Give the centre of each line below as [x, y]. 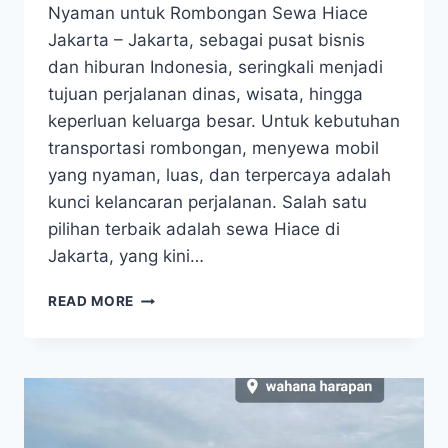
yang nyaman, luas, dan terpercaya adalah [219, 175]
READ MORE [91, 301]
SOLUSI [162, 360]
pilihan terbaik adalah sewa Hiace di [194, 229]
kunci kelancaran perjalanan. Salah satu [207, 202]
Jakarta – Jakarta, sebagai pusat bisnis [206, 40]
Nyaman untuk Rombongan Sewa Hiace [208, 13]
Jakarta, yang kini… [126, 256]
